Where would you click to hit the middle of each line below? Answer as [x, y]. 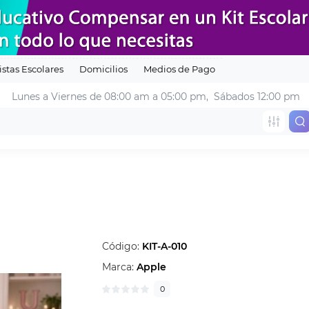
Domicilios [103, 69]
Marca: [120, 267]
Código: [122, 247]
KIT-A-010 [165, 247]
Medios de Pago [179, 69]
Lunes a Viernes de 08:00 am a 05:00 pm [109, 97]
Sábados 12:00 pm [256, 97]
